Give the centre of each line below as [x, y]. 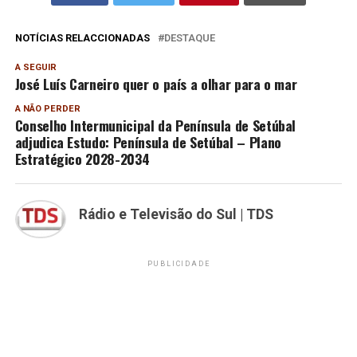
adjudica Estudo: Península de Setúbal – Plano [148, 141]
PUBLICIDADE [178, 264]
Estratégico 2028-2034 [82, 158]
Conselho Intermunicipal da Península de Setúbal [155, 125]
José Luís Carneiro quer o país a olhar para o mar [156, 83]
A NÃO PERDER [47, 108]
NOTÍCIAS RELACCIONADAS [82, 37]
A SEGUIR [35, 67]
